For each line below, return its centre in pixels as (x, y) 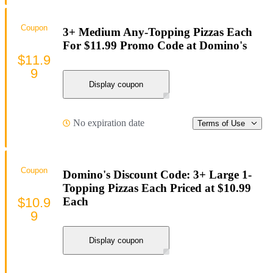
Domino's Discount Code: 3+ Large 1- (157, 175)
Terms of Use (221, 123)
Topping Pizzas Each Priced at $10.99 (157, 188)
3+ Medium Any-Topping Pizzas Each (158, 32)
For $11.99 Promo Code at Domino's (155, 45)
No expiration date (109, 123)
